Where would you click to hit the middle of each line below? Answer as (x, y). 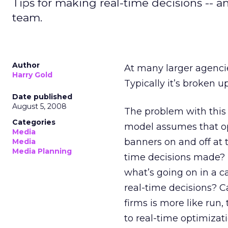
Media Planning (42, 151)
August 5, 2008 (39, 106)
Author (26, 65)
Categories (34, 122)
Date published (42, 97)
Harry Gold (32, 75)
